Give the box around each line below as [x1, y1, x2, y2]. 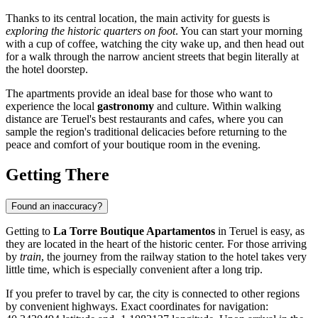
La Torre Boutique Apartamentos [53, 224, 215, 237]
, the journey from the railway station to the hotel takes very [41, 250, 307, 263]
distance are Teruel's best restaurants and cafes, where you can [6, 112, 283, 125]
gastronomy [97, 99, 154, 112]
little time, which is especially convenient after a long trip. [6, 263, 263, 275]
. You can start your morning [175, 24, 302, 37]
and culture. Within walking [154, 99, 281, 112]
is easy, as [258, 224, 305, 237]
